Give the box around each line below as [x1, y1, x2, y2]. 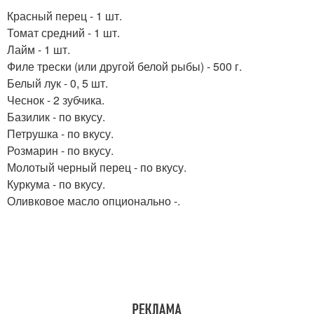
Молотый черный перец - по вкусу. [7, 158, 186, 175]
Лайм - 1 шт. [7, 41, 70, 57]
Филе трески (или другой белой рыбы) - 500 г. [7, 57, 242, 74]
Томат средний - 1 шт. [7, 24, 120, 41]
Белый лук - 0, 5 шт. [7, 74, 108, 91]
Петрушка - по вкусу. [7, 125, 114, 142]
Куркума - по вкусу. [7, 175, 105, 192]
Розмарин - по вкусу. [7, 142, 114, 158]
